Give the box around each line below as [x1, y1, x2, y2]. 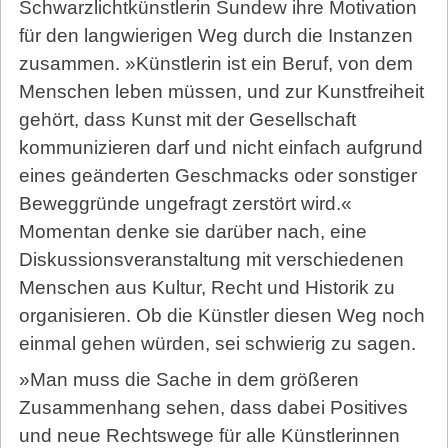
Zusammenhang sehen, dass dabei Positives [18, 396, 408, 418]
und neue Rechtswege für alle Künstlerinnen [18, 424, 400, 446]
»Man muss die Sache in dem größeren [18, 368, 359, 390]
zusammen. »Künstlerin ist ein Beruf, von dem [18, 53, 413, 75]
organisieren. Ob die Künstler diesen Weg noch [18, 305, 425, 327]
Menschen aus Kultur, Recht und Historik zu [18, 277, 395, 299]
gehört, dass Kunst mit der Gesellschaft [18, 109, 356, 131]
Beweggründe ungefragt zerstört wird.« [18, 193, 352, 215]
